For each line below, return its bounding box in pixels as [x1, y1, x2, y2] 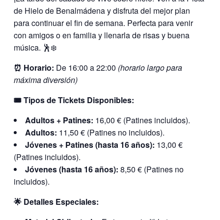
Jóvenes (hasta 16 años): [25, 163, 118, 175]
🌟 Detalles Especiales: [14, 195, 99, 207]
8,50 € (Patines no [118, 163, 184, 175]
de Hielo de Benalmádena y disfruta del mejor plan [14, 4, 190, 16]
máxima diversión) [14, 74, 78, 85]
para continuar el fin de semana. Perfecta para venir [14, 17, 193, 28]
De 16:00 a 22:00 [54, 61, 118, 73]
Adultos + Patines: [25, 114, 93, 126]
